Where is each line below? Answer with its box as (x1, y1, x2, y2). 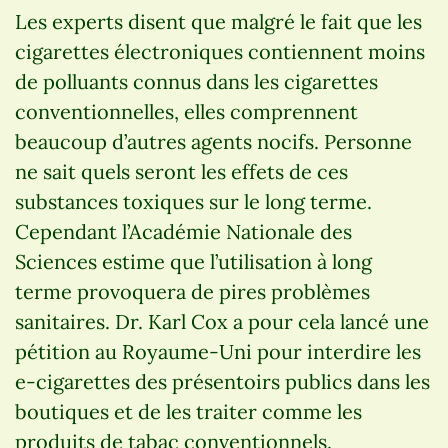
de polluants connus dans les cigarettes (15, 68, 378, 94)
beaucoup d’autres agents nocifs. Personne (15, 128, 412, 154)
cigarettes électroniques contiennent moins (15, 38, 425, 64)
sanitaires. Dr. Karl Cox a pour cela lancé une (15, 308, 429, 334)
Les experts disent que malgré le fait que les (15, 8, 422, 34)
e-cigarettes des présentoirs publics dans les (15, 368, 430, 394)
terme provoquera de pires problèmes (15, 278, 370, 304)
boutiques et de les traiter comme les (15, 398, 362, 424)
